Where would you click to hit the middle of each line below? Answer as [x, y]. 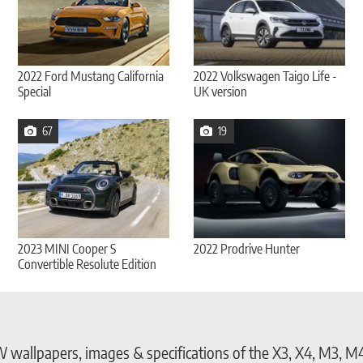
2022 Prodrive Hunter [246, 248]
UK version [220, 91]
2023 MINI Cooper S [67, 248]
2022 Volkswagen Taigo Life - [265, 76]
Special [35, 91]
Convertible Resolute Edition [88, 264]
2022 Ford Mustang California [91, 76]
